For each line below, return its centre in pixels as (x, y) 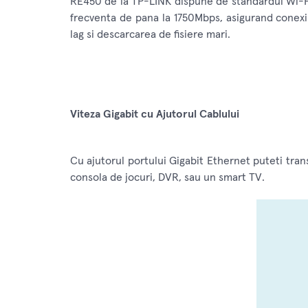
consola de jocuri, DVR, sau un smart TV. (167, 177)
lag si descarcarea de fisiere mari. (150, 34)
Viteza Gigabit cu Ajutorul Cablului (155, 114)
